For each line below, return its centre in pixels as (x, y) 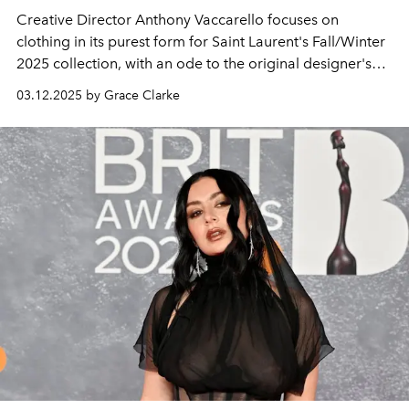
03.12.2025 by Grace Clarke (98, 95)
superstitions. (60, 85)
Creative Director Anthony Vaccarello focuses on (178, 19)
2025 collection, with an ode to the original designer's (194, 63)
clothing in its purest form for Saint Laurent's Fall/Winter (201, 41)
